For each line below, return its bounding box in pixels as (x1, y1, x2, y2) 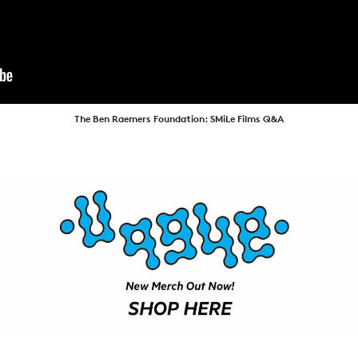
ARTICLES (137, 14, 221, 32)
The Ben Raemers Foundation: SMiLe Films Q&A (74, 113, 284, 125)
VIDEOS (146, 71, 212, 89)
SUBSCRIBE (129, 100, 229, 118)
